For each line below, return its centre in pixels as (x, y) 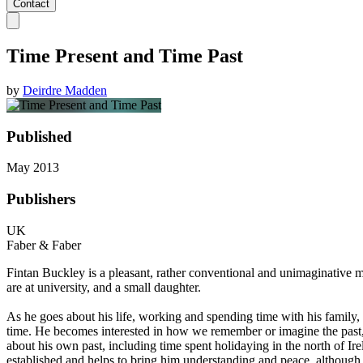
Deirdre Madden (65, 91)
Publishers (41, 199)
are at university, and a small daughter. (104, 287)
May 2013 (33, 168)
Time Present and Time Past (125, 56)
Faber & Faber (44, 245)
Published (39, 136)
